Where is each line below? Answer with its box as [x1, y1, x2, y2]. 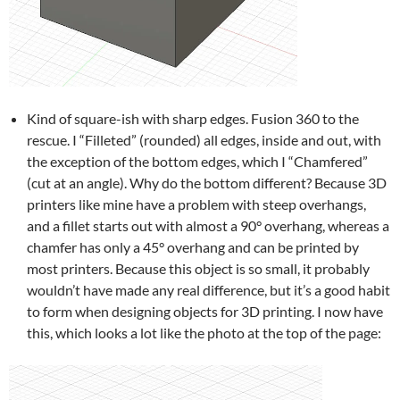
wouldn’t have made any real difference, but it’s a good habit [27, 280, 390, 298]
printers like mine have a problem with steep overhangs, [27, 195, 366, 212]
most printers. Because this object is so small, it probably [27, 259, 370, 277]
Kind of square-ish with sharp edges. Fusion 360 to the [27, 109, 359, 127]
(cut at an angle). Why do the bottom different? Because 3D [27, 173, 387, 191]
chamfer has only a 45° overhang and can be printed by [27, 237, 359, 255]
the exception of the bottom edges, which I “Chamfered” [27, 152, 368, 170]
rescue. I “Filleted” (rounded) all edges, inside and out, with [27, 130, 381, 148]
